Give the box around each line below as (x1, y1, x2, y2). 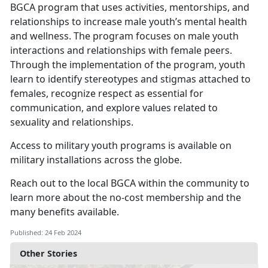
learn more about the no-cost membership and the (10, 191, 241, 205)
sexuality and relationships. (10, 115, 133, 129)
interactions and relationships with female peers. (10, 44, 232, 57)
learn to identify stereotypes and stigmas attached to (10, 72, 251, 86)
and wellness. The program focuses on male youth (10, 29, 239, 43)
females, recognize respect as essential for (10, 87, 203, 100)
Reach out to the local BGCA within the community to (10, 176, 249, 190)
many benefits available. (10, 205, 119, 219)
